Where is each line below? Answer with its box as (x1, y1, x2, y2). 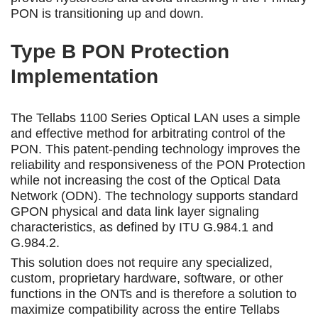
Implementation (11, 65, 158, 87)
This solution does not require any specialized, (11, 255, 273, 270)
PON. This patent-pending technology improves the (11, 141, 300, 156)
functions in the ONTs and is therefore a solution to (11, 286, 297, 301)
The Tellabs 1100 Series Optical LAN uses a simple (11, 110, 300, 125)
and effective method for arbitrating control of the (11, 126, 285, 141)
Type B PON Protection (11, 40, 229, 62)
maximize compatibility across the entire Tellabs (11, 302, 280, 317)
